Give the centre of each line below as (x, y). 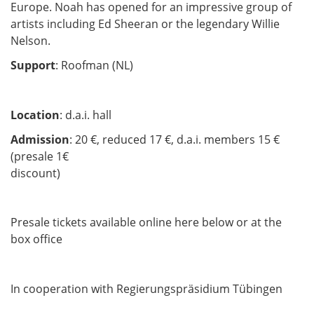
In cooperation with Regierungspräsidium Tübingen (146, 288)
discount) (148, 173)
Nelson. (30, 41)
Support (33, 66)
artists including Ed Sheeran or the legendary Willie (145, 24)
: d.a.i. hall (86, 115)
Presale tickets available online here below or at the (146, 223)
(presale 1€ (40, 156)
